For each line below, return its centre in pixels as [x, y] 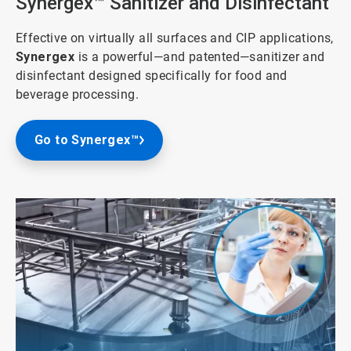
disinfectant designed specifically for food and [152, 76]
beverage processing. [77, 95]
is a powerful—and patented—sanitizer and [200, 57]
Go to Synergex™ [87, 140]
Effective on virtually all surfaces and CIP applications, [175, 38]
